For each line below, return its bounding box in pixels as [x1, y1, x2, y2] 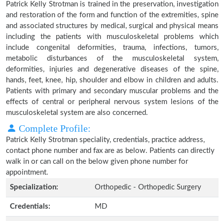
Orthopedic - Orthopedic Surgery [95, 184, 201, 191]
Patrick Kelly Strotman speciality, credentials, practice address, [6, 136, 205, 144]
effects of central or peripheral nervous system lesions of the [6, 98, 219, 106]
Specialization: [10, 184, 58, 191]
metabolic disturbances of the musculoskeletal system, [6, 55, 219, 62]
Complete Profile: [16, 123, 91, 134]
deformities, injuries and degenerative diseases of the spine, [6, 66, 219, 73]
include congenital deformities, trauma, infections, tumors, [6, 44, 219, 51]
